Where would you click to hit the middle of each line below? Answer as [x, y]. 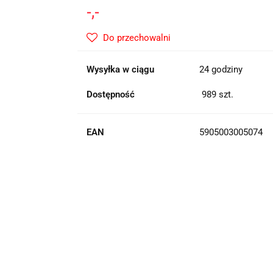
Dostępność [110, 94]
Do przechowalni [136, 38]
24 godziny [221, 69]
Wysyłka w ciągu [120, 69]
